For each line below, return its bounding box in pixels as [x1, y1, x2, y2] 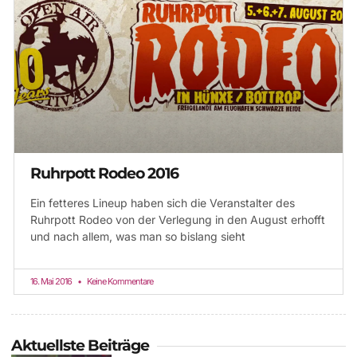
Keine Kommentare [85, 276, 153, 288]
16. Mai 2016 [30, 276, 73, 288]
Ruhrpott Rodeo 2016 [30, 164, 178, 183]
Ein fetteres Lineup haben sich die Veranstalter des [30, 196, 295, 210]
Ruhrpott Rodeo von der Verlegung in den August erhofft [30, 213, 325, 227]
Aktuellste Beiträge [11, 336, 149, 355]
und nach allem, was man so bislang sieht [30, 229, 245, 244]
